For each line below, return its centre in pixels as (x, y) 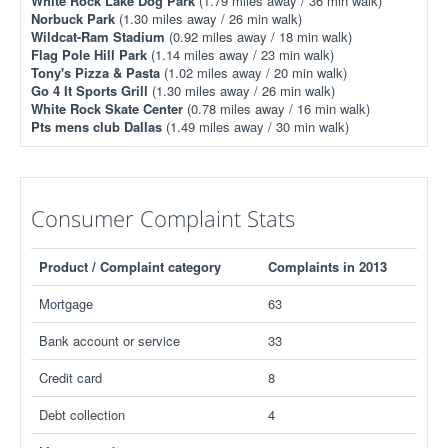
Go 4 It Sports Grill (89, 90)
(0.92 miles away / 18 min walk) (258, 36)
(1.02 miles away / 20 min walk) (253, 72)
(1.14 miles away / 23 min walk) (240, 54)
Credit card (70, 377)
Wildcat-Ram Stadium (98, 36)
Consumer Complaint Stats (163, 218)
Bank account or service (109, 340)
